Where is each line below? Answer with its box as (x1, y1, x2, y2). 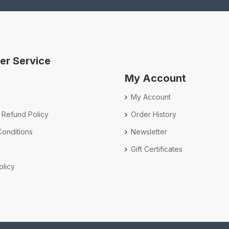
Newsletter (131, 127, 167, 136)
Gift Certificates (131, 144, 182, 153)
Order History (131, 109, 176, 119)
